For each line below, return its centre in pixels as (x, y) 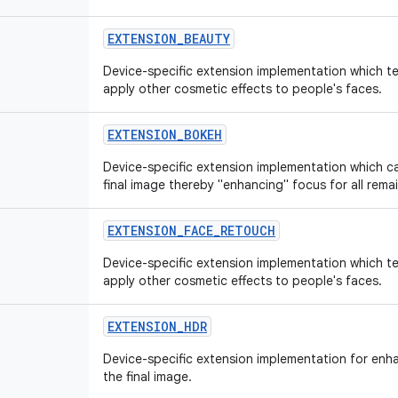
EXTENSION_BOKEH (165, 135)
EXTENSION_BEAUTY (169, 39)
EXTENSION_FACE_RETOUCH (191, 231)
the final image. (147, 377)
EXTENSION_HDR (157, 326)
